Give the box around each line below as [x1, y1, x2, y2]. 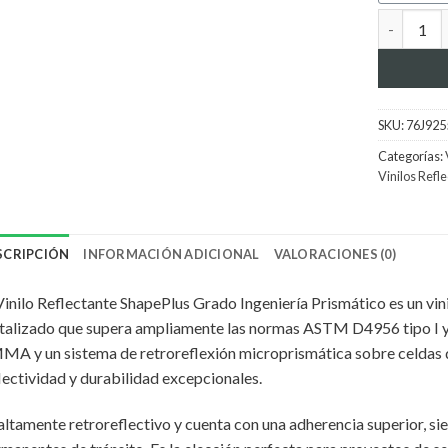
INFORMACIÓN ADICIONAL [83, 245, 260, 262]
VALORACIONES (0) [273, 245, 396, 262]
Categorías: [378, 148, 446, 165]
